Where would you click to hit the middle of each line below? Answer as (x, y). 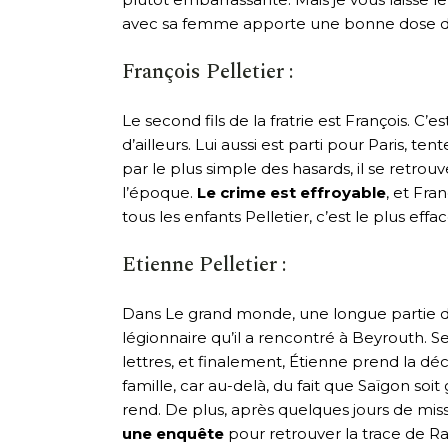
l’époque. (159, 192)
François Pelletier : (207, 71)
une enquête (173, 433)
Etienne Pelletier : (204, 264)
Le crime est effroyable (291, 192)
